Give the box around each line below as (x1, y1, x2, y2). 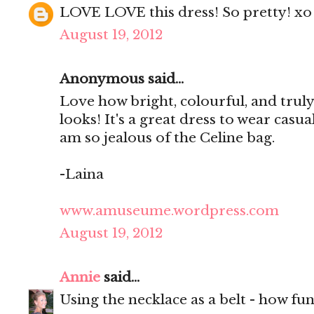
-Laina (60, 166, 104, 183)
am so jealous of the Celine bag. (60, 130, 275, 146)
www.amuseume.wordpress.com (60, 203, 279, 219)
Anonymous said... (60, 71, 184, 88)
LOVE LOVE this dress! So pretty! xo (60, 4, 312, 21)
